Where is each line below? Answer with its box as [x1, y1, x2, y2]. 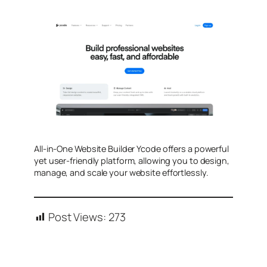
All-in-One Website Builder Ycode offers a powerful [34, 143, 229, 155]
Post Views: [48, 209, 106, 225]
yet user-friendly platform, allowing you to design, [34, 155, 229, 167]
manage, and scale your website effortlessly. [34, 167, 209, 179]
